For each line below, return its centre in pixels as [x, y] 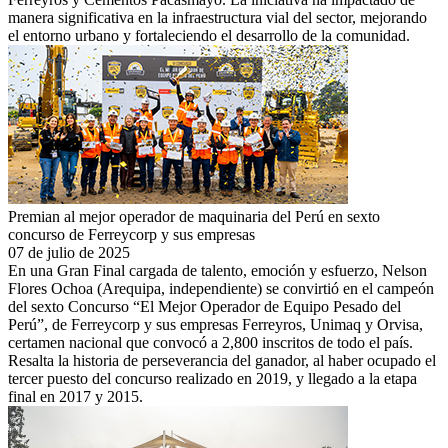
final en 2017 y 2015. [75, 396]
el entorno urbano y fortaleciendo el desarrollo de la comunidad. [209, 35]
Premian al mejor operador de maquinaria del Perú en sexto [194, 216]
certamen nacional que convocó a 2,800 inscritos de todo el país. [210, 342]
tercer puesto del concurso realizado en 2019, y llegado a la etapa [212, 378]
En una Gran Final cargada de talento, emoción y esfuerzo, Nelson [217, 270]
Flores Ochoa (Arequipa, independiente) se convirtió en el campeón [221, 288]
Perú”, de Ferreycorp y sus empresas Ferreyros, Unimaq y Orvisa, [215, 324]
